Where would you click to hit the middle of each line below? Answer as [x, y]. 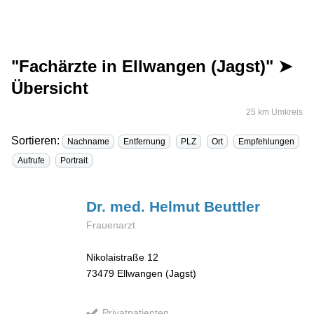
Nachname [88, 141]
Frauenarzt [111, 225]
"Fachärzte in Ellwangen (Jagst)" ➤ [152, 67]
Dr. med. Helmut [145, 206]
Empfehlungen [266, 141]
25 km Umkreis [274, 112]
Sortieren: [37, 140]
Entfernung [144, 141]
